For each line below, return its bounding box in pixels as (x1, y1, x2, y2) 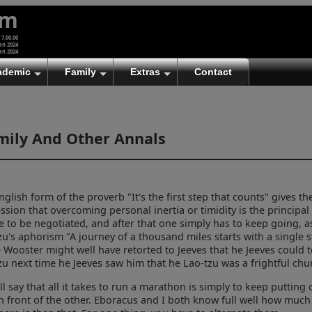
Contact (194, 66, 232, 77)
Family (65, 66, 96, 77)
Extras (130, 66, 160, 77)
